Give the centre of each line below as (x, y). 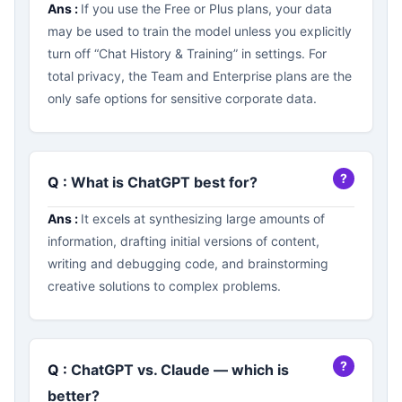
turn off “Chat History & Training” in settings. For (187, 53)
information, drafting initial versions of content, (184, 241)
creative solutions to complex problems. (164, 286)
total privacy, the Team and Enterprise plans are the (200, 76)
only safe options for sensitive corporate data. (182, 98)
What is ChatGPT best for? (166, 182)
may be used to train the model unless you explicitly (200, 31)
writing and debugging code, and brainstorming (188, 263)
